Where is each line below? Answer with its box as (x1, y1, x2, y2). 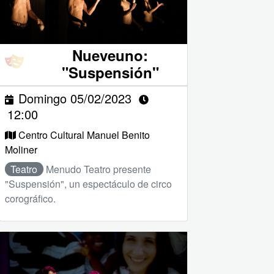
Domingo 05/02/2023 (18, 89, 131, 108)
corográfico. (4, 191, 56, 206)
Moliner (4, 143, 37, 157)
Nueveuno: (72, 45, 149, 66)
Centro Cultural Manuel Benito (18, 128, 150, 143)
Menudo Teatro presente (45, 162, 151, 177)
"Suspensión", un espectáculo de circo (4, 177, 172, 191)
